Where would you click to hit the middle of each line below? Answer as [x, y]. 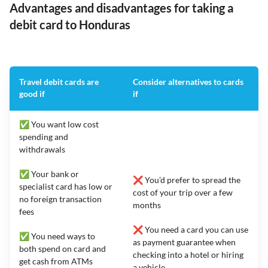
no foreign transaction [60, 199]
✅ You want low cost [59, 124]
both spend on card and [63, 248]
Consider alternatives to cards [188, 81]
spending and [44, 136]
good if [32, 93]
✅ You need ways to [57, 236]
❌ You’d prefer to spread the [187, 179]
